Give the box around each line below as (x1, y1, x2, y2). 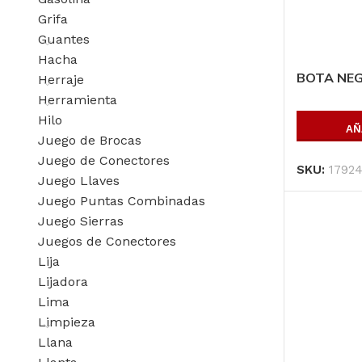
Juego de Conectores (38, 152, 170, 168)
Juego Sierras (38, 213, 124, 229)
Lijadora (38, 273, 88, 289)
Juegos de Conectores (38, 233, 176, 249)
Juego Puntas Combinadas (38, 192, 205, 208)
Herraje (38, 71, 84, 87)
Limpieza (38, 314, 95, 330)
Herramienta (38, 91, 117, 107)
